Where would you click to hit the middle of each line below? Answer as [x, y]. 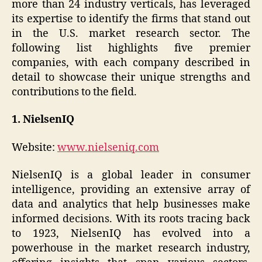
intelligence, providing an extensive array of [131, 190]
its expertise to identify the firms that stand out [131, 19]
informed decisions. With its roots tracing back [131, 219]
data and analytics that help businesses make [131, 205]
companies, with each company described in [131, 63]
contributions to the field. [74, 92]
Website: [35, 147]
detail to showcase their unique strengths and [131, 77]
